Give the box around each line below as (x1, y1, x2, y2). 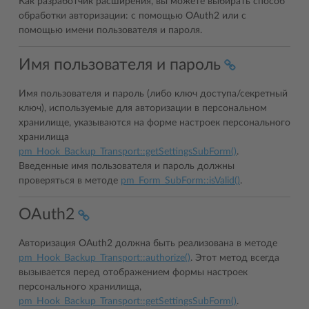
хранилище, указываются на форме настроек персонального (19, 117, 290, 128)
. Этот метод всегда (190, 253, 279, 263)
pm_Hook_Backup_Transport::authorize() (19, 253, 190, 263)
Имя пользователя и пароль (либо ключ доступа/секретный (19, 88, 288, 99)
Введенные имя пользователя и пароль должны (19, 161, 235, 171)
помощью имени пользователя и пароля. (19, 26, 202, 35)
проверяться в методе (19, 175, 121, 186)
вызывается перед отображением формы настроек (19, 268, 248, 277)
